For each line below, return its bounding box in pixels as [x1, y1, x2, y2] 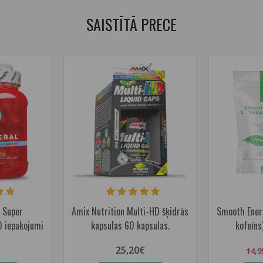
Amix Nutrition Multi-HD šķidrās [72, 204, 188, 218]
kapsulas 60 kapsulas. [90, 218, 170, 232]
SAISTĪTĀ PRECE [86, 13, 177, 36]
